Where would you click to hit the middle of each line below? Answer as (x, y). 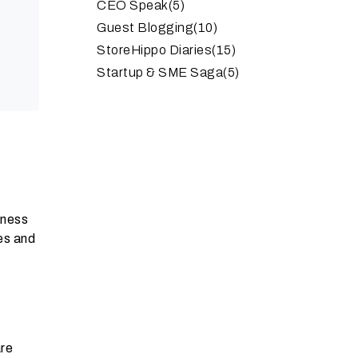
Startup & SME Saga (160, 72)
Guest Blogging (145, 27)
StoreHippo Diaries (154, 50)
